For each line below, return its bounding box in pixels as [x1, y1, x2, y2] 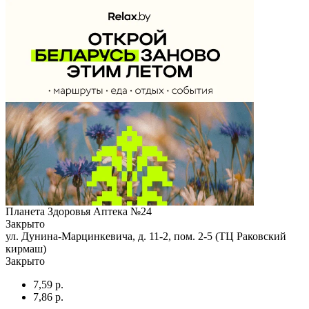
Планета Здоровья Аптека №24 [6, 205, 152, 217]
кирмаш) [6, 242, 46, 255]
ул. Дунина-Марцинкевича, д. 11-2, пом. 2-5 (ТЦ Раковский [6, 230, 286, 242]
